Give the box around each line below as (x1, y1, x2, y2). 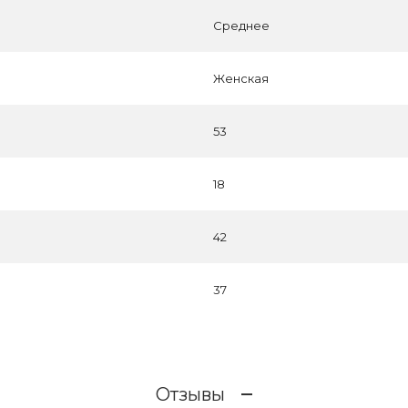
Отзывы (156, 382, 225, 405)
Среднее (213, 18, 270, 33)
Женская (213, 71, 269, 86)
